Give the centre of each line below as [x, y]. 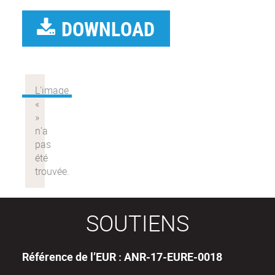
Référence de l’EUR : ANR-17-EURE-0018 [122, 257]
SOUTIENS [137, 223]
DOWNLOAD [108, 29]
